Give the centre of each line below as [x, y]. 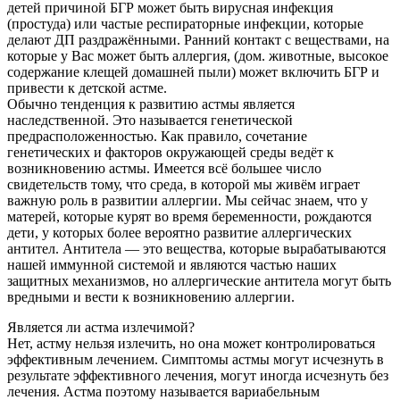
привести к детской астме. [87, 88]
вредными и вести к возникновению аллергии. [151, 297]
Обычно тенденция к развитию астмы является [151, 104]
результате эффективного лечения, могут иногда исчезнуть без [198, 376]
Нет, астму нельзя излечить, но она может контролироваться [191, 344]
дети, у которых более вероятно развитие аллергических [179, 233]
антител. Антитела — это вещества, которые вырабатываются [196, 249]
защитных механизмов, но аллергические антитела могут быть [199, 281]
